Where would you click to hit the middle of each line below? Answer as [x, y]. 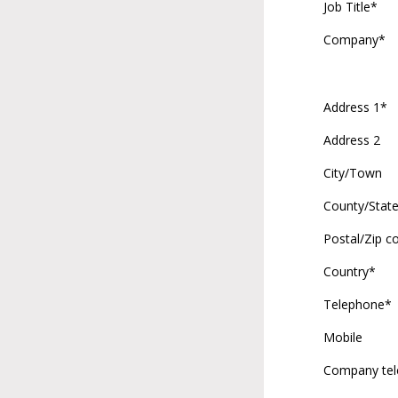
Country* [350, 271]
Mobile [343, 337]
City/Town [353, 173]
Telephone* [358, 304]
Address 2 [352, 140]
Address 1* [355, 107]
